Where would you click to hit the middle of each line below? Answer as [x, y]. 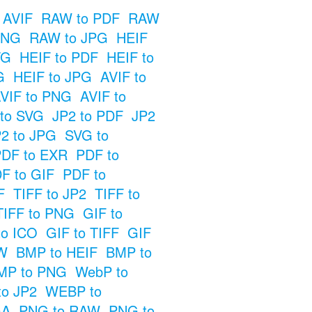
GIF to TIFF [82, 232]
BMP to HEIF [56, 251]
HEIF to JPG [52, 76]
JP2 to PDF [87, 115]
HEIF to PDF [58, 56]
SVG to [86, 134]
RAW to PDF [80, 17]
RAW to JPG [68, 37]
